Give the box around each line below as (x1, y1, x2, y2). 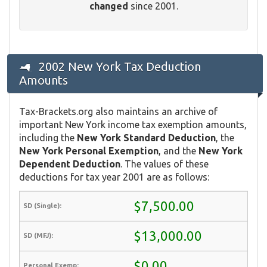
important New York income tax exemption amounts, (19, 119, 247, 130)
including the (19, 132, 77, 143)
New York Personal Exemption (19, 145, 159, 156)
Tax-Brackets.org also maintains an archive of (19, 105, 218, 117)
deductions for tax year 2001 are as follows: (19, 171, 209, 182)
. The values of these (120, 158, 209, 169)
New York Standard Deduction (77, 132, 216, 143)
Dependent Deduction (19, 158, 120, 169)
